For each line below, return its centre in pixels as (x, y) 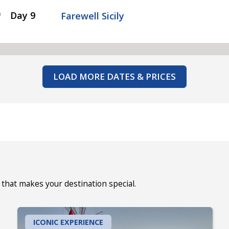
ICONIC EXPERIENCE (68, 222)
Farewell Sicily (93, 16)
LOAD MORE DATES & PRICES (114, 76)
